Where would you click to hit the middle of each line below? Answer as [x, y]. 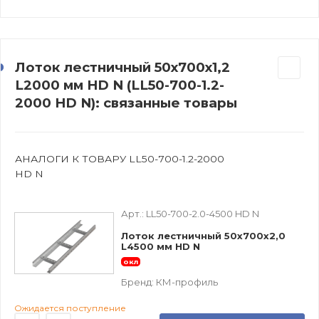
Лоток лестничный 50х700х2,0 [203, 235]
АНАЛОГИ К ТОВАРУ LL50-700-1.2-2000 [120, 158]
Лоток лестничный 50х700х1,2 [122, 67]
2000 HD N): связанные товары [126, 103]
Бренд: [138, 282]
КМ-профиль [187, 282]
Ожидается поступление [70, 308]
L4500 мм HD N [161, 246]
